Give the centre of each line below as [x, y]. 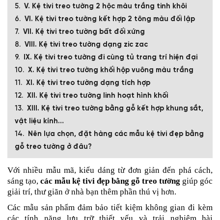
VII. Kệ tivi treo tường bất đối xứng [84, 32]
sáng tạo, [24, 181]
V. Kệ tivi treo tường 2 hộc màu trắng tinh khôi [105, 6]
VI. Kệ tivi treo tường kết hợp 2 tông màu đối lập [110, 19]
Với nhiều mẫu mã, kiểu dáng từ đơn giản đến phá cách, [110, 170]
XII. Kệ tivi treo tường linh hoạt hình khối [97, 96]
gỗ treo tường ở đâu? [53, 147]
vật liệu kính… [39, 121]
